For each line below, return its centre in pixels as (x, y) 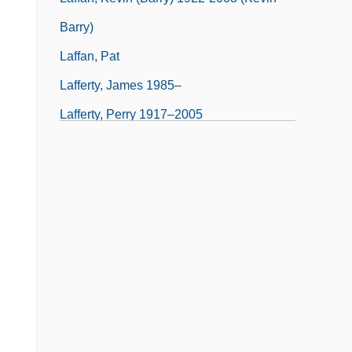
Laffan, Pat (90, 56)
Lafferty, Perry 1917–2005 (131, 114)
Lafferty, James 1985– (121, 85)
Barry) (77, 27)
